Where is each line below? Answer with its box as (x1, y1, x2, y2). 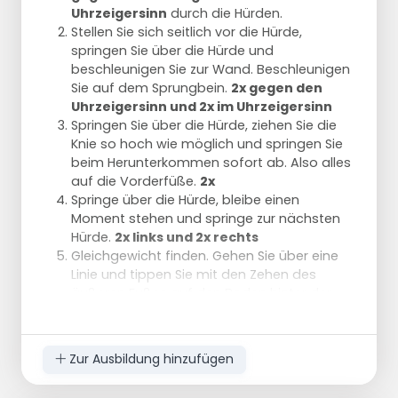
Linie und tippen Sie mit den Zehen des (71, 265, 316, 283)
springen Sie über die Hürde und (71, 41, 274, 60)
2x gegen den (231, 78, 322, 97)
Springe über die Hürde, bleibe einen (71, 190, 299, 209)
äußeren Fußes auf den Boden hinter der (71, 283, 331, 302)
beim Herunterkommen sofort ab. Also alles (71, 153, 351, 171)
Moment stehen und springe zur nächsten (71, 209, 340, 227)
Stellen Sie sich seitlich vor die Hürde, (71, 22, 302, 41)
